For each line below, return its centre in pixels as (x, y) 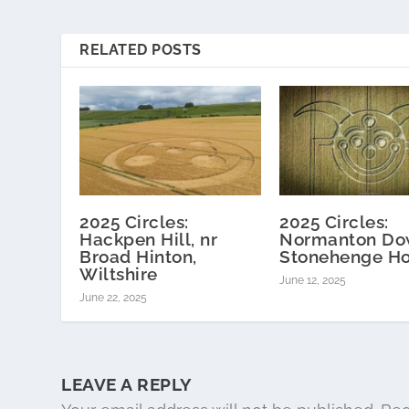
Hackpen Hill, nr (149, 239)
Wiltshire (119, 273)
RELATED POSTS (141, 50)
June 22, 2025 (114, 297)
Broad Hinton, (138, 256)
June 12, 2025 (313, 280)
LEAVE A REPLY (127, 384)
